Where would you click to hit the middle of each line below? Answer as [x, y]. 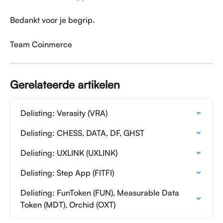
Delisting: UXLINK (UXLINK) [69, 153]
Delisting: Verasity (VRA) [64, 113]
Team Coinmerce [41, 45]
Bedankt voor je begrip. [52, 20]
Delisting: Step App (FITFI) [67, 172]
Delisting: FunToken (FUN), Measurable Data [101, 192]
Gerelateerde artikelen [65, 84]
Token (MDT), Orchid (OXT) [68, 204]
